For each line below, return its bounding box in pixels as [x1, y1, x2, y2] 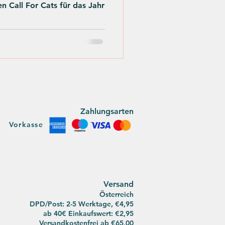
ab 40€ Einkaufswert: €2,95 [43, 209, 134, 218]
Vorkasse [9, 120, 43, 130]
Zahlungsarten [80, 106, 134, 117]
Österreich [99, 190, 134, 199]
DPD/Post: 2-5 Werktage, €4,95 [30, 199, 134, 209]
